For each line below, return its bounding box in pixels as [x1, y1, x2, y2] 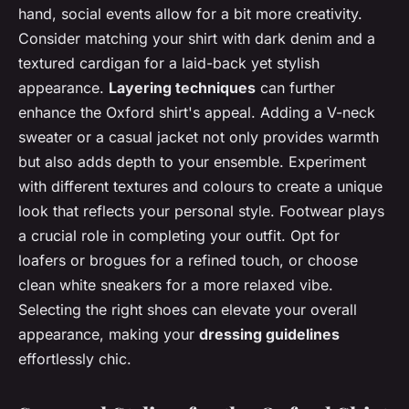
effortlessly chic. [18, 349, 131, 368]
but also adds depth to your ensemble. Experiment [18, 152, 366, 171]
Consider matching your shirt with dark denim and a [18, 28, 375, 47]
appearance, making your [18, 324, 199, 343]
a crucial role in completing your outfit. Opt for [18, 225, 340, 245]
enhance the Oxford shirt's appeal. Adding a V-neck [18, 102, 375, 121]
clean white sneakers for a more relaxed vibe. [18, 275, 333, 294]
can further [256, 78, 335, 97]
